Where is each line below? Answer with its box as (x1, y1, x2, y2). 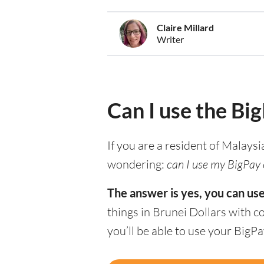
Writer (157, 34, 184, 45)
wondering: (107, 157, 167, 172)
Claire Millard (157, 22, 214, 34)
